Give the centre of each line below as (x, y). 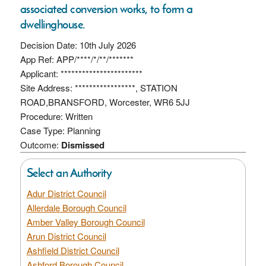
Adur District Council (66, 193)
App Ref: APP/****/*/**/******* (77, 59)
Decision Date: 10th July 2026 (78, 45)
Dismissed (83, 145)
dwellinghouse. (53, 24)
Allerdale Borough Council (76, 207)
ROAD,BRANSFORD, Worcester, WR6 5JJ (105, 102)
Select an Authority (69, 172)
